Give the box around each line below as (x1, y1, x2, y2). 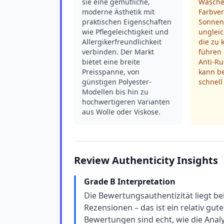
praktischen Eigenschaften (82, 17, 171, 26)
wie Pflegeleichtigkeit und (82, 27, 168, 36)
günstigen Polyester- (82, 77, 151, 86)
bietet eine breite (82, 57, 140, 66)
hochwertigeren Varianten (82, 97, 170, 106)
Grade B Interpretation (84, 176, 175, 187)
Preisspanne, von (82, 67, 139, 76)
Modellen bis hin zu (82, 87, 148, 96)
